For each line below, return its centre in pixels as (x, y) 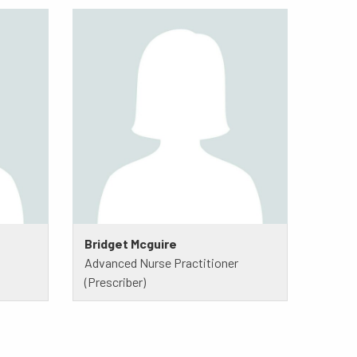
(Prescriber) (115, 281)
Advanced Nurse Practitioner (161, 262)
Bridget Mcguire (130, 243)
